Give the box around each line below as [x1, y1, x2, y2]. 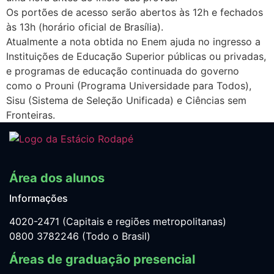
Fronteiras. [6, 109, 55, 122]
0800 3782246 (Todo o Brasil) [9, 230, 150, 243]
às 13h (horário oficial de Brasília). [6, 21, 163, 34]
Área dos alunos [9, 171, 105, 186]
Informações [9, 192, 68, 205]
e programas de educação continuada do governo [6, 65, 239, 78]
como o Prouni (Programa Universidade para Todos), [6, 80, 251, 92]
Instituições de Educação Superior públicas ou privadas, [6, 50, 266, 63]
